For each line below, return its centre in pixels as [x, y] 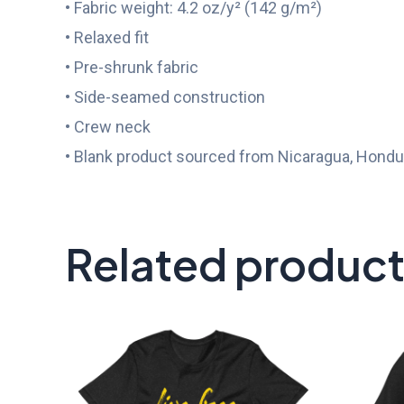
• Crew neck [108, 127]
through [272, 388]
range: [267, 350]
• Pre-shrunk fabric [132, 68]
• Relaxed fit [107, 38]
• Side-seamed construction [165, 97]
